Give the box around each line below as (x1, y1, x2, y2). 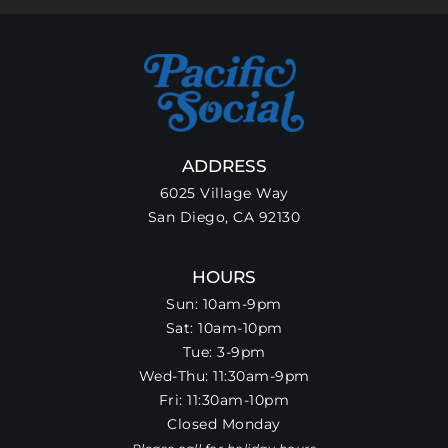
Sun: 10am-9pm (166, 294, 282, 313)
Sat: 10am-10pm (165, 318, 283, 337)
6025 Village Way (159, 183, 289, 202)
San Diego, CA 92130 (147, 207, 301, 226)
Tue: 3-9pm (182, 342, 266, 361)
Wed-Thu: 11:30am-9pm (138, 366, 310, 385)
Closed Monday (167, 414, 281, 433)
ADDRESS (181, 155, 267, 176)
